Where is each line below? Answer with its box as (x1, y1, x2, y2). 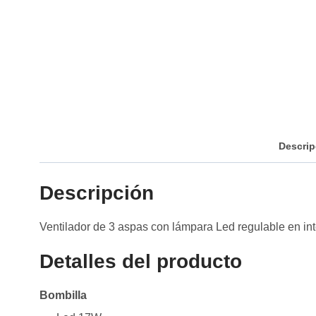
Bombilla (39, 288, 87, 301)
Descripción (39, 181, 154, 204)
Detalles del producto (39, 250, 242, 272)
